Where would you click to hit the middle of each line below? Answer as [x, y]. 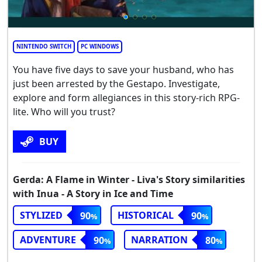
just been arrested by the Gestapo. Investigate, [116, 83]
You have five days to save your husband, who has [123, 69]
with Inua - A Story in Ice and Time [93, 193]
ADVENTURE [48, 239]
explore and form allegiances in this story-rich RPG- [126, 97]
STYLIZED [41, 215]
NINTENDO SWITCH [44, 46]
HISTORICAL [146, 215]
